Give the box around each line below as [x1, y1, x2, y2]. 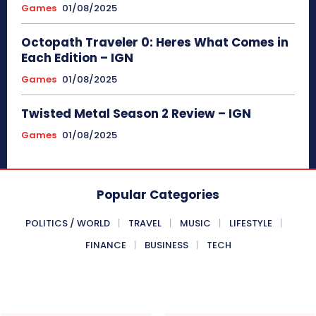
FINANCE [85, 238, 126, 252]
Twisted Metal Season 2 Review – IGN [21, 104, 251, 122]
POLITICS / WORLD [25, 216, 110, 230]
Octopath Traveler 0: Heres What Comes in [21, 33, 288, 51]
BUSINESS [144, 238, 188, 252]
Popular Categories [97, 186, 219, 203]
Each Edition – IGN [21, 49, 133, 66]
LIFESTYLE [229, 216, 272, 230]
